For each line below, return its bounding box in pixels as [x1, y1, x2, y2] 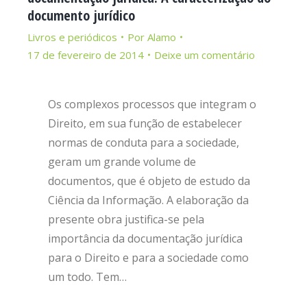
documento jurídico [27, 6, 135, 25]
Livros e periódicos [27, 30, 117, 44]
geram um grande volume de [48, 154, 196, 169]
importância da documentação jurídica [48, 231, 243, 246]
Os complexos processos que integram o [48, 97, 256, 112]
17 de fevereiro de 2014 [27, 48, 144, 62]
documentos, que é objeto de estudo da [48, 173, 250, 188]
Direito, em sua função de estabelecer [48, 116, 242, 131]
